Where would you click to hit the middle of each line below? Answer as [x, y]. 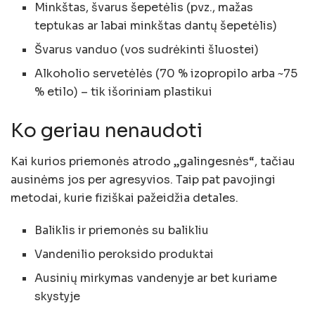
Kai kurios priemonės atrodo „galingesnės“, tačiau [153, 162]
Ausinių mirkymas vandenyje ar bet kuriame [156, 278]
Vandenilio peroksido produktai [124, 255]
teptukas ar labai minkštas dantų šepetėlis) [156, 25]
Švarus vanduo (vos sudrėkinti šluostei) [147, 49]
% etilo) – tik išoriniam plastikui [124, 91]
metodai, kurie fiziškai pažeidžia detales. [124, 198]
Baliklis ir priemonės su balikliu [122, 231]
